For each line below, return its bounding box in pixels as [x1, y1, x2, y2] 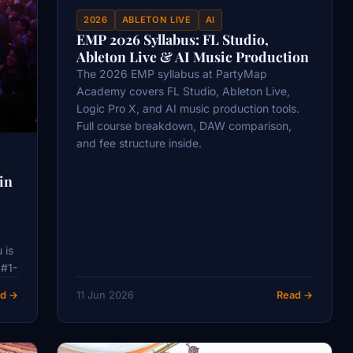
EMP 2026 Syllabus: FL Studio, [76, 29, 269, 48]
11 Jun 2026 [76, 289, 134, 302]
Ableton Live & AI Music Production [76, 46, 309, 65]
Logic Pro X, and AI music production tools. [76, 101, 299, 115]
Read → [277, 289, 313, 302]
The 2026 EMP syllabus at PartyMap [76, 66, 267, 80]
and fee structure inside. [76, 136, 202, 150]
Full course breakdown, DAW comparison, [76, 118, 292, 132]
